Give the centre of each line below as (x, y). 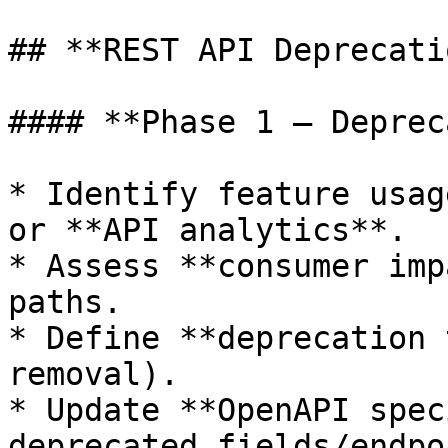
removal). (93, 374)
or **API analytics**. (207, 230)
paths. (65, 302)
